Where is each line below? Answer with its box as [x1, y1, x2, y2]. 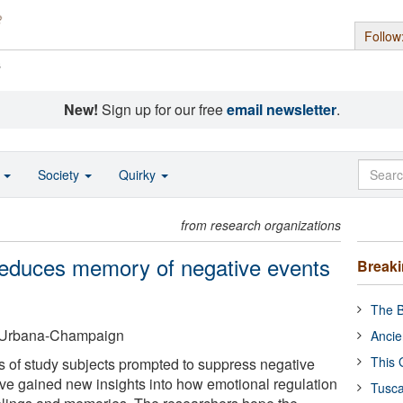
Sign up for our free [97, 99, 227, 120]
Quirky [119, 166, 159, 184]
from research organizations [181, 216, 342, 234]
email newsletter [226, 99, 336, 120]
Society [38, 166, 83, 184]
